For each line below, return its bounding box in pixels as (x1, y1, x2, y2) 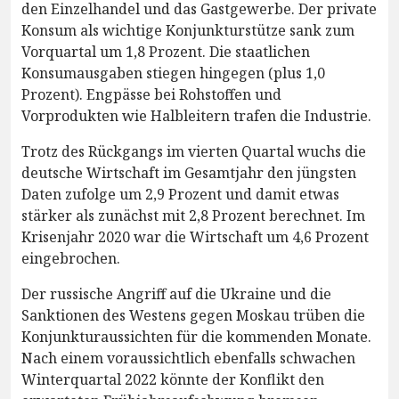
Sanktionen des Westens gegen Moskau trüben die (21, 305, 365, 325)
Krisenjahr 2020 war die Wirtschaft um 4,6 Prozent (21, 226, 369, 247)
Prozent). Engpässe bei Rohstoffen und (21, 84, 281, 104)
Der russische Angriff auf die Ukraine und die (21, 283, 331, 304)
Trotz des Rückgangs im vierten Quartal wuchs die (21, 141, 366, 161)
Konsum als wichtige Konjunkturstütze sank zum (21, 20, 354, 40)
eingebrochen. (21, 248, 120, 268)
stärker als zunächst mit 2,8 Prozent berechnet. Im (21, 205, 365, 225)
